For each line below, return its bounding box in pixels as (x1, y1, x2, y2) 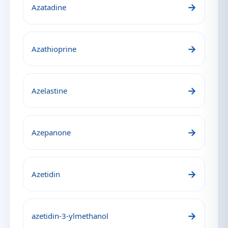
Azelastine (32, 85, 67, 96)
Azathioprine (32, 44, 76, 54)
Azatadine (32, 2, 66, 12)
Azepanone (32, 127, 71, 137)
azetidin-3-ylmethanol (32, 211, 108, 221)
